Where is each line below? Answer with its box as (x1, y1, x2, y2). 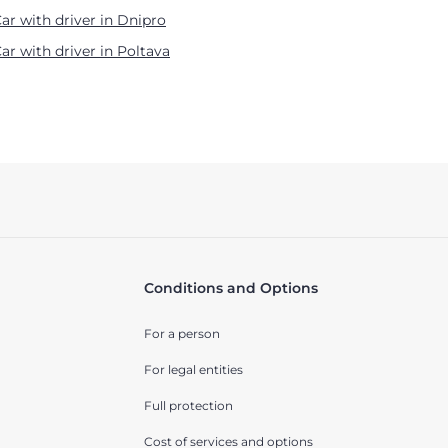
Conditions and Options (143, 279, 318, 298)
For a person (143, 326, 220, 342)
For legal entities (143, 362, 243, 378)
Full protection (143, 398, 233, 414)
